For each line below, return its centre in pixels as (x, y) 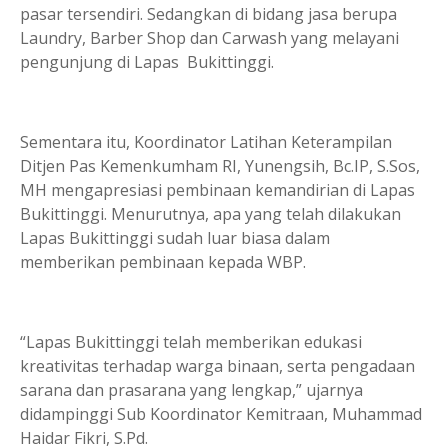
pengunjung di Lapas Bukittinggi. (147, 62)
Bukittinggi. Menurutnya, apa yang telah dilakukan (210, 214)
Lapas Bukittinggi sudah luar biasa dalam (175, 238)
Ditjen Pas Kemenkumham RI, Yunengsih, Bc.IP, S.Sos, (220, 166)
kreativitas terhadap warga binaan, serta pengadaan (217, 366)
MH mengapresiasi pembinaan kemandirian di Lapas (217, 190)
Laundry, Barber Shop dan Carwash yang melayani (209, 38)
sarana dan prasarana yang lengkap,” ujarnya (191, 390)
